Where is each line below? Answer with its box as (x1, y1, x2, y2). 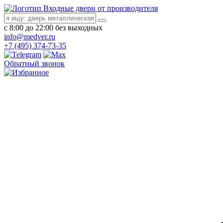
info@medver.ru (4, 32, 55, 41)
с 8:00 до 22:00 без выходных (4, 23, 103, 32)
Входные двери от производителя (43, 4, 158, 12)
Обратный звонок (4, 59, 65, 68)
